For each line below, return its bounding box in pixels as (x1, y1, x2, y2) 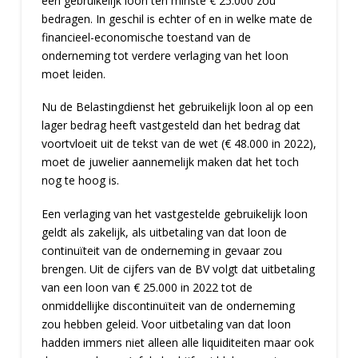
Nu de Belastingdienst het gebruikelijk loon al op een (41, 99, 313, 115)
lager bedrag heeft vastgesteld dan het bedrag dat (41, 117, 300, 133)
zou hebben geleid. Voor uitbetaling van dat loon (41, 316, 291, 332)
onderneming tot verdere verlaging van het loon (41, 47, 288, 63)
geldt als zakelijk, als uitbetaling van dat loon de (41, 224, 287, 240)
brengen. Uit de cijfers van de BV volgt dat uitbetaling (41, 261, 315, 276)
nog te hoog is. (41, 173, 119, 189)
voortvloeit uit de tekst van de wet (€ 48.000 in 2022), (41, 136, 316, 152)
